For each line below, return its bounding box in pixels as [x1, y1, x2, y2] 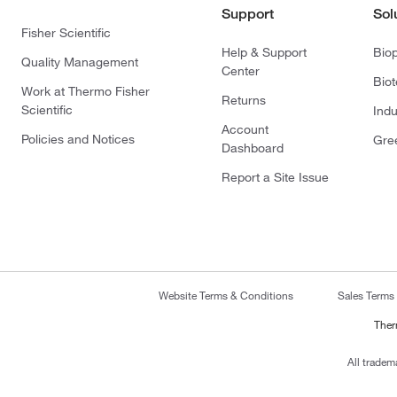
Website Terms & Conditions [159, 287, 293, 302]
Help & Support [222, 43, 307, 60]
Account [222, 121, 269, 137]
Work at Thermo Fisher [21, 82, 150, 99]
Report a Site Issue [222, 168, 329, 185]
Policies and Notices [21, 130, 135, 147]
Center [222, 62, 260, 79]
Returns [222, 91, 266, 108]
